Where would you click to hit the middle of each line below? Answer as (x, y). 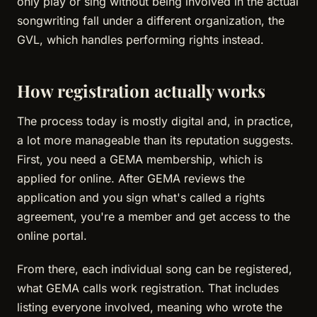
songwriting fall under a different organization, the (151, 21)
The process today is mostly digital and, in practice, (155, 121)
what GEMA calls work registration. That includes (148, 288)
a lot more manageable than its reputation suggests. (155, 140)
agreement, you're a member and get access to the (154, 217)
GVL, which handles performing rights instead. (140, 40)
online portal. (52, 236)
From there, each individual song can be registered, (155, 269)
